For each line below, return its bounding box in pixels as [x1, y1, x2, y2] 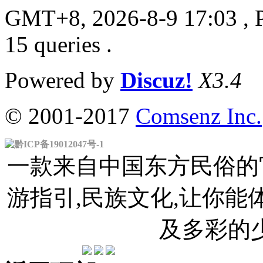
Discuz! [120, 68, 193, 93]
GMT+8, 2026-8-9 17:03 [5, 5, 237, 31]
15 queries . [5, 32, 112, 58]
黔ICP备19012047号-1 [14, 139, 104, 150]
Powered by [5, 68, 120, 93]
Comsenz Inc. [136, 103, 262, 129]
